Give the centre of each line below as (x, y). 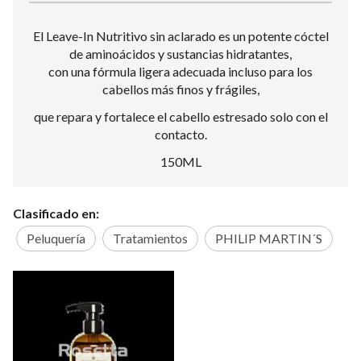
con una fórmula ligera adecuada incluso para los (180, 71)
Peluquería (56, 238)
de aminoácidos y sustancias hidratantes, (180, 54)
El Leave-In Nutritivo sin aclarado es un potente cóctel (180, 36)
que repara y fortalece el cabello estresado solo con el (180, 116)
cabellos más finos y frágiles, (180, 89)
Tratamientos (150, 238)
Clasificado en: (56, 213)
